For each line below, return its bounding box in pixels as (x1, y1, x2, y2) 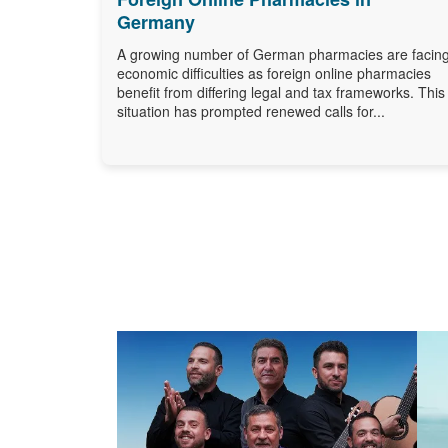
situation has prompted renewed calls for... (117, 100, 385, 121)
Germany (117, 8, 195, 35)
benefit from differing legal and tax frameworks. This (117, 81, 445, 102)
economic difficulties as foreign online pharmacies (117, 62, 431, 83)
